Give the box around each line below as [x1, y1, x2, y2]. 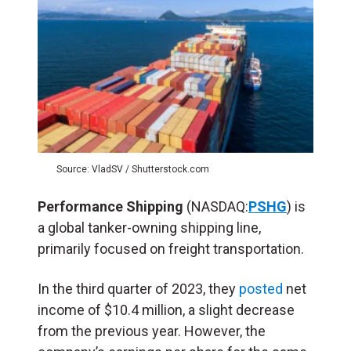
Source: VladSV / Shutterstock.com [56, 163, 209, 175]
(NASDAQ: [186, 197, 248, 215]
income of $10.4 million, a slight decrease [38, 301, 295, 318]
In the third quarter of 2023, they [38, 280, 239, 297]
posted [239, 280, 283, 297]
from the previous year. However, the [38, 322, 266, 339]
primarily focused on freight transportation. [38, 240, 304, 257]
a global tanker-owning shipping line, [38, 219, 261, 236]
